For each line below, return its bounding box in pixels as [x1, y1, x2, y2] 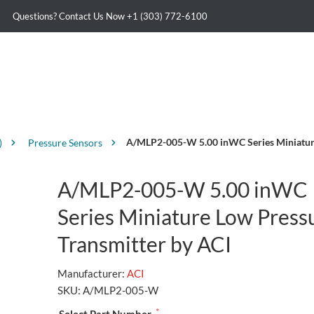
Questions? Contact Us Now [12, 11, 127, 22]
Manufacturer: [57, 267, 125, 280]
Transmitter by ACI [57, 231, 231, 257]
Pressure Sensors [27, 136, 102, 149]
